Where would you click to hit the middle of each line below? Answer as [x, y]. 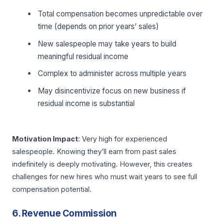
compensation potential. [52, 189]
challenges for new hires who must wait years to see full [105, 177]
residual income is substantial [86, 103]
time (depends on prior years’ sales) [99, 27]
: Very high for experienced [123, 139]
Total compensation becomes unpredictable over [120, 14]
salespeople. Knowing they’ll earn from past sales [94, 151]
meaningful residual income [83, 56]
